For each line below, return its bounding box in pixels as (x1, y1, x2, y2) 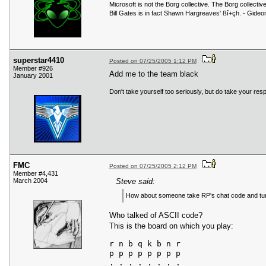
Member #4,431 (13, 170, 58, 178)
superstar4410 (13, 56, 64, 65)
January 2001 (13, 72, 53, 80)
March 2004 (13, 177, 47, 185)
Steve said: (115, 177, 155, 186)
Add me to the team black (109, 69, 198, 78)
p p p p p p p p (109, 249, 180, 258)
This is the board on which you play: (109, 221, 233, 231)
